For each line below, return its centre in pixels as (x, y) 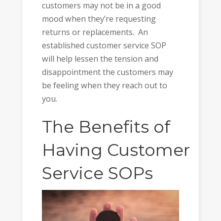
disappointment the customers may (107, 72)
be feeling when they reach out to (104, 86)
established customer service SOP (104, 46)
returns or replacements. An (95, 32)
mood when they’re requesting (99, 19)
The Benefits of (106, 127)
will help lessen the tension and (100, 59)
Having (74, 150)
